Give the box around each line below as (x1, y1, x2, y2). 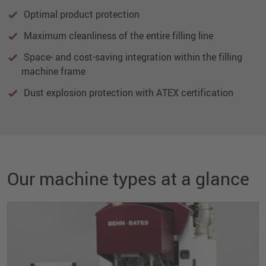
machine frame (21, 65, 85, 78)
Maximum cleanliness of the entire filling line (21, 29, 213, 43)
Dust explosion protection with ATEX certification (21, 86, 233, 100)
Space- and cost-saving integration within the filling (21, 50, 242, 64)
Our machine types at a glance (7, 166, 249, 191)
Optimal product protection (21, 8, 140, 21)
